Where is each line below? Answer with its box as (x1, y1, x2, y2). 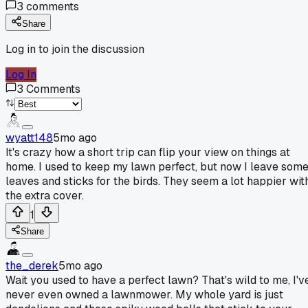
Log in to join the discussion (5, 41, 144, 56)
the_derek (5, 258, 58, 273)
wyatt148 (5, 130, 53, 145)
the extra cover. (5, 188, 84, 203)
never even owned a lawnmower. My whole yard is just (5, 287, 283, 302)
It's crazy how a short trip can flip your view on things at (5, 144, 290, 159)
